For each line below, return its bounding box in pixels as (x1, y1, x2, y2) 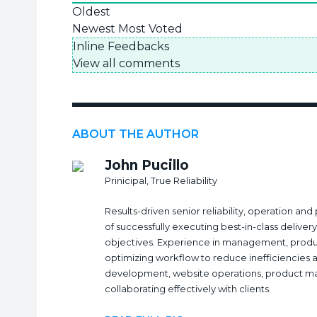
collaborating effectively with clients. (105, 282, 271, 294)
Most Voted (118, 21, 183, 35)
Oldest (72, 4, 110, 18)
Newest (72, 21, 115, 35)
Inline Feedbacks (73, 39, 169, 53)
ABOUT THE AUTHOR (72, 127, 199, 141)
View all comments (73, 56, 180, 70)
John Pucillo (105, 156, 189, 173)
